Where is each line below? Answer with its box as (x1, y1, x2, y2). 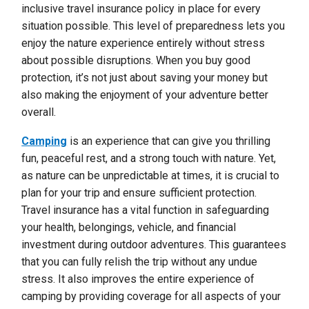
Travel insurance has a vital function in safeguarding (21, 203, 270, 217)
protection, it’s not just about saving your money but (21, 71, 268, 84)
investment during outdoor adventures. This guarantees (21, 238, 287, 251)
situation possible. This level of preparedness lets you (21, 19, 286, 32)
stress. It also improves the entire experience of (21, 272, 255, 286)
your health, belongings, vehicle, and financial (21, 221, 237, 234)
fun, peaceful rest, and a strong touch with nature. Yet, (21, 152, 277, 165)
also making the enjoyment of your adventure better (21, 88, 269, 101)
